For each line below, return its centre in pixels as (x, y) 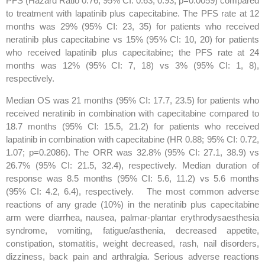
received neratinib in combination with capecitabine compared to (132, 114)
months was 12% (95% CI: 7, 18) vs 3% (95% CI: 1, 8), (132, 66)
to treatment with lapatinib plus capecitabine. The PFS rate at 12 (132, 14)
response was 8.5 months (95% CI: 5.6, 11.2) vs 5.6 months (132, 179)
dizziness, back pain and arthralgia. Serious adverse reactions (132, 257)
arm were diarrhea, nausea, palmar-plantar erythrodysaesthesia (132, 218)
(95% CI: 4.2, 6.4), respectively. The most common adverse (132, 192)
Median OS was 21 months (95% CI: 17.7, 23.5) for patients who (132, 101)
